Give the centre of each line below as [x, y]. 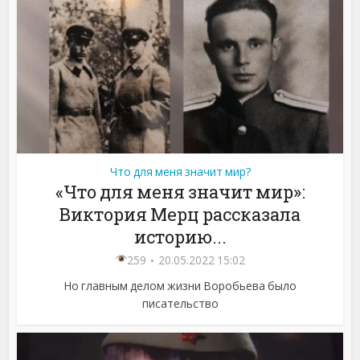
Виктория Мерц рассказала [180, 215]
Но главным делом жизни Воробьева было [180, 286]
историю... [180, 237]
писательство [180, 304]
